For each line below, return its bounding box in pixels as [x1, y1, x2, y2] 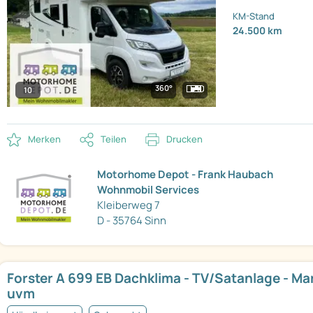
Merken [28, 133, 61, 146]
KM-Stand [233, 10, 275, 23]
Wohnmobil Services [97, 182, 200, 198]
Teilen [101, 133, 126, 146]
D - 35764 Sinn [97, 213, 167, 228]
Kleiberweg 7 [97, 198, 161, 213]
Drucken [166, 133, 203, 146]
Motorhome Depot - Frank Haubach [97, 167, 274, 182]
